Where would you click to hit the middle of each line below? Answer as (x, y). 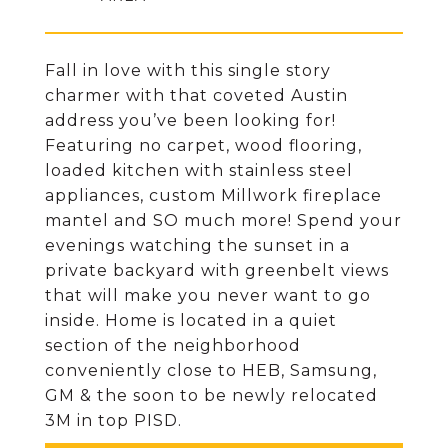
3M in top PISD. (113, 420)
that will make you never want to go (208, 295)
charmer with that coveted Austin (196, 95)
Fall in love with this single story (188, 70)
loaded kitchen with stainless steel (199, 170)
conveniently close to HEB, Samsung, (211, 370)
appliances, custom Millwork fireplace (213, 195)
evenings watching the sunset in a (197, 245)
